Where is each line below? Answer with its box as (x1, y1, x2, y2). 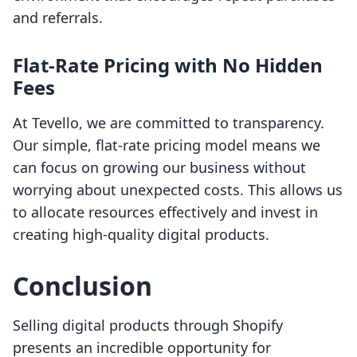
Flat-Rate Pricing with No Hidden (13, 52, 323, 79)
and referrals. (13, 8, 103, 28)
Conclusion (13, 269, 152, 304)
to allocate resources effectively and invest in (13, 202, 318, 222)
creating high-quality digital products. (13, 225, 269, 245)
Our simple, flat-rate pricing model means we (13, 135, 320, 155)
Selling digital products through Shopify (13, 316, 283, 335)
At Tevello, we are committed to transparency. (13, 113, 324, 133)
